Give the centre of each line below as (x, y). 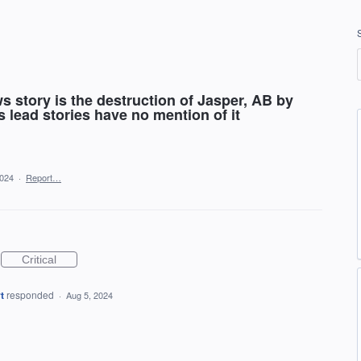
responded (31, 295)
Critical (39, 259)
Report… (44, 177)
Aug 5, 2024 (89, 295)
